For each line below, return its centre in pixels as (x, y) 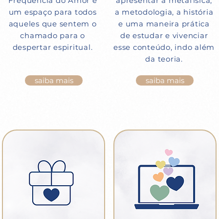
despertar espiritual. (53, 47)
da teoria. (164, 59)
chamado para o (53, 35)
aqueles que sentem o (53, 24)
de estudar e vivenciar (164, 35)
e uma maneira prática (164, 24)
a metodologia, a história (164, 12)
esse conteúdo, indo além (164, 47)
